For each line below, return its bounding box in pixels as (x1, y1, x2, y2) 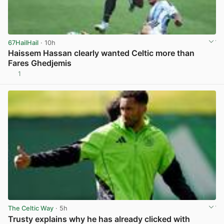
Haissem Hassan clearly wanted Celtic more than (8, 48, 194, 58)
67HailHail (8, 39, 38, 47)
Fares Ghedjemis (8, 58, 71, 68)
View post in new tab (151, 73, 215, 81)
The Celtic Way (8, 204, 53, 212)
